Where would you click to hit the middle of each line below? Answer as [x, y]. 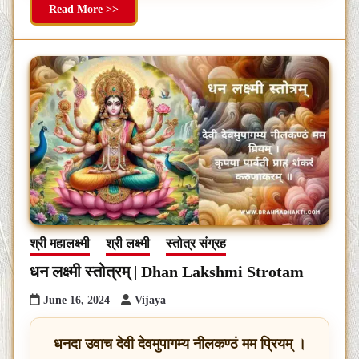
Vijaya [150, 301]
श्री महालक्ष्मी [60, 244]
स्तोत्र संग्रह [196, 244]
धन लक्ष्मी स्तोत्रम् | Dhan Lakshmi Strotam [167, 272]
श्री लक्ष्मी [128, 244]
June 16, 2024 [77, 301]
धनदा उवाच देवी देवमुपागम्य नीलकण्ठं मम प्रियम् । [179, 344]
